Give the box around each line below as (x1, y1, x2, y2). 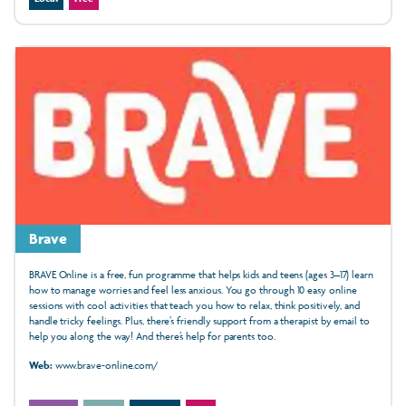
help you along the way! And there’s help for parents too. (29, 329, 275, 343)
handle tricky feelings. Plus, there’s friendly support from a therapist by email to (29, 314, 370, 328)
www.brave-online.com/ (52, 358, 159, 372)
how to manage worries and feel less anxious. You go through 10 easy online (29, 283, 357, 297)
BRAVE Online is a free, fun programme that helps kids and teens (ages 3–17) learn (29, 267, 373, 282)
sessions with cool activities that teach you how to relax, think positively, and (29, 298, 360, 313)
